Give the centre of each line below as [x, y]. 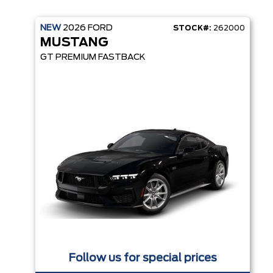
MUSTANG [74, 42]
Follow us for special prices [143, 258]
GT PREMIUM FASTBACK [93, 57]
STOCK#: [192, 28]
